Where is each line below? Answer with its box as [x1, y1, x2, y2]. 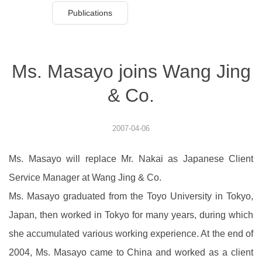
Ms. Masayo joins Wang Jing [11, 61, 251, 82]
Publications [68, 8, 112, 18]
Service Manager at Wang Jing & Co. [9, 173, 161, 182]
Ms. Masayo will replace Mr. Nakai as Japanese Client [9, 154, 253, 164]
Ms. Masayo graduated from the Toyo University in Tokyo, [9, 191, 253, 201]
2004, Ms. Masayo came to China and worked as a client [9, 247, 253, 257]
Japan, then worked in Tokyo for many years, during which [9, 210, 253, 220]
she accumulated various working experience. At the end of [9, 229, 253, 239]
